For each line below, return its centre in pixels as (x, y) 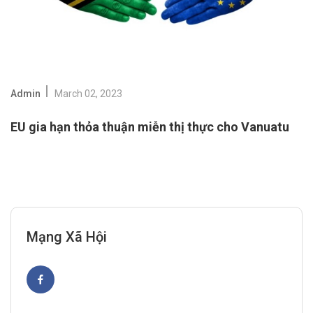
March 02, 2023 (88, 94)
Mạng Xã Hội (67, 237)
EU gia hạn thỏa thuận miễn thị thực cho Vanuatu (150, 127)
